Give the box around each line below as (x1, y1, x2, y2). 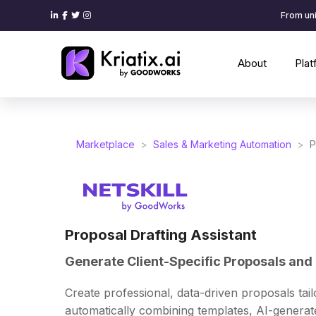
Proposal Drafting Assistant (65, 226, 257, 243)
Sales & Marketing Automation (153, 138, 291, 150)
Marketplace (76, 138, 135, 150)
